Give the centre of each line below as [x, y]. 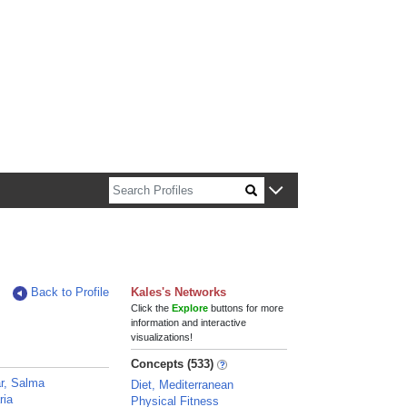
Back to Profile [70, 292]
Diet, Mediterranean [183, 385]
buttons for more [246, 308]
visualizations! [162, 337]
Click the [152, 308]
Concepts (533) [173, 364]
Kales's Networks [179, 292]
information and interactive [189, 323]
